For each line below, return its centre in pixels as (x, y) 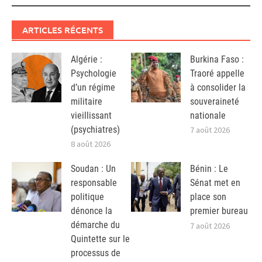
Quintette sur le (100, 239)
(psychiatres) (95, 129)
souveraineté (215, 101)
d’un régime (93, 87)
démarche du (95, 225)
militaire (87, 101)
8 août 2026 (91, 144)
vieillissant (91, 115)
